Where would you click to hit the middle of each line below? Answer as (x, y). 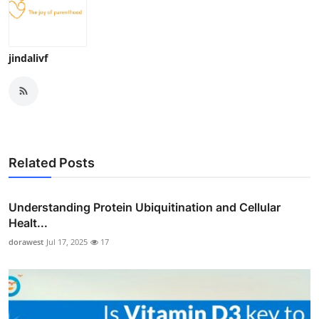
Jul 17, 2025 (67, 241)
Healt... (28, 223)
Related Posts (52, 162)
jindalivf (28, 58)
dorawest (26, 241)
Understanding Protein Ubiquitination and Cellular (145, 207)
